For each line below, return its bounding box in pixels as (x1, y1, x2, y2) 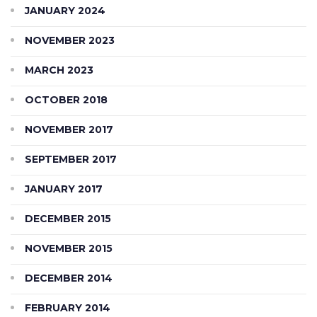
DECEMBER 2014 (25, 271, 113, 284)
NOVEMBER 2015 (25, 241, 113, 255)
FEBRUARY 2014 (25, 301, 110, 314)
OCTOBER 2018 (25, 93, 108, 106)
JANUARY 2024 (25, 4, 105, 17)
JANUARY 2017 (25, 182, 103, 195)
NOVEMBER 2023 (25, 33, 115, 47)
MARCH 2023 (25, 63, 93, 76)
